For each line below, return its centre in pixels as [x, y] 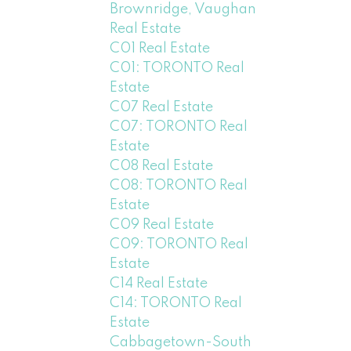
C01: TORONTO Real [177, 68]
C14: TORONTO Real [176, 303]
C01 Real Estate [160, 48]
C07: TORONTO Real [179, 127]
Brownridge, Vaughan [183, 9]
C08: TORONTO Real [179, 185]
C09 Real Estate [162, 224]
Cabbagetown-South [181, 342]
